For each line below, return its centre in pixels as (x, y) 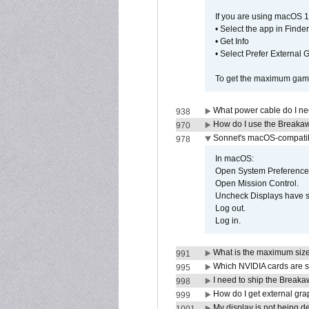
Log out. (230, 208)
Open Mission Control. (257, 183)
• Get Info (232, 41)
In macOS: (235, 159)
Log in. (228, 221)
